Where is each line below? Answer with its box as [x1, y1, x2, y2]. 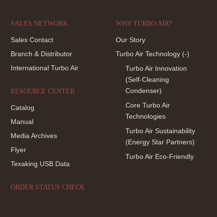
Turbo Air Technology [115, 49, 182, 58]
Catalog [10, 103, 34, 111]
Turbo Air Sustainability [125, 126, 195, 135]
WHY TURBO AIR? [115, 19, 172, 27]
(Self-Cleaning [125, 75, 169, 83]
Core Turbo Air [125, 101, 170, 109]
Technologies [125, 112, 166, 120]
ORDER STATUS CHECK [10, 183, 85, 191]
